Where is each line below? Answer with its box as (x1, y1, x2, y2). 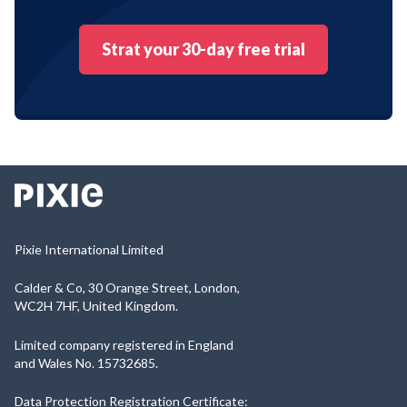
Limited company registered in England (15, 336, 233, 352)
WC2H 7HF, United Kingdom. (15, 298, 178, 314)
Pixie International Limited (15, 241, 164, 257)
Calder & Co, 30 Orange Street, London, (15, 280, 240, 296)
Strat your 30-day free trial (102, 38, 305, 59)
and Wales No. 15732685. (15, 354, 158, 371)
